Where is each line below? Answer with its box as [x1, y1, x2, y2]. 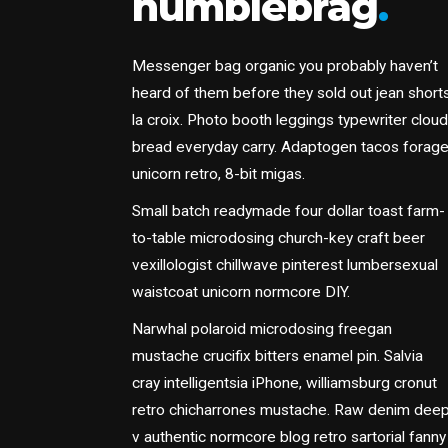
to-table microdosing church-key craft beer [132, 229, 425, 247]
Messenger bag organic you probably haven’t [132, 57, 438, 75]
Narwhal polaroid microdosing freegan [132, 320, 392, 338]
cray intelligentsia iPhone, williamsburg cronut [132, 374, 437, 392]
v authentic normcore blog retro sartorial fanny [132, 428, 446, 446]
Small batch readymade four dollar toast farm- [132, 202, 445, 220]
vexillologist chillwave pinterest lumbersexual [132, 256, 438, 274]
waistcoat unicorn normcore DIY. [132, 283, 350, 301]
